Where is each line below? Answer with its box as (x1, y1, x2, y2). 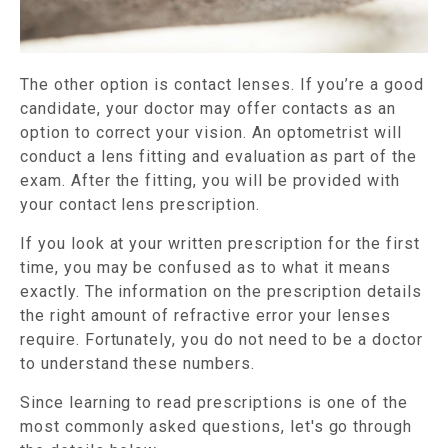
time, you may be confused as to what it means (20, 258, 392, 277)
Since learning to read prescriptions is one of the (20, 393, 408, 412)
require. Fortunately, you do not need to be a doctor (20, 330, 423, 349)
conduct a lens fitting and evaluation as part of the (20, 147, 417, 166)
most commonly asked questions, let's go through (20, 417, 413, 436)
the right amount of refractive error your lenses (20, 306, 392, 325)
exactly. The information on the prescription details (20, 282, 422, 301)
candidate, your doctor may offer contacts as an (20, 99, 397, 118)
